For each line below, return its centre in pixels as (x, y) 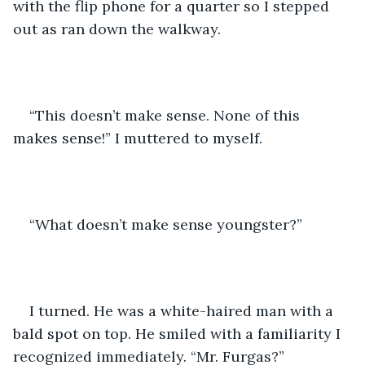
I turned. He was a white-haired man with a (183, 310)
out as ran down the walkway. (119, 29)
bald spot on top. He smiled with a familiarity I (179, 333)
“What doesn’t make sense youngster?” (166, 224)
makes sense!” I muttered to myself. (140, 138)
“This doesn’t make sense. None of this (167, 115)
